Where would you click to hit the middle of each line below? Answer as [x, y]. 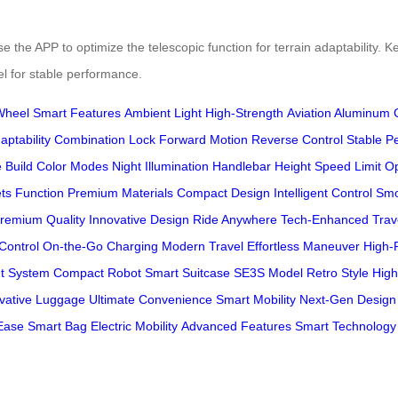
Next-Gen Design [348, 300]
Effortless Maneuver [303, 247]
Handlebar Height [262, 167]
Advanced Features [236, 326]
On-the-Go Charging [100, 247]
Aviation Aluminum [338, 113]
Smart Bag [57, 326]
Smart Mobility [256, 300]
